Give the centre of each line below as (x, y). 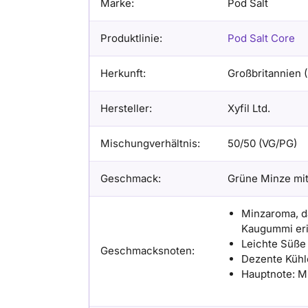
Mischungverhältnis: (150, 143)
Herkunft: (123, 73)
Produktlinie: (131, 38)
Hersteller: (126, 108)
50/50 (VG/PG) (262, 143)
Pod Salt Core (261, 38)
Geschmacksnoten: (147, 250)
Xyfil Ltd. (249, 108)
